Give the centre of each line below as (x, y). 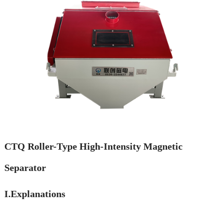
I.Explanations (35, 194)
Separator (25, 168)
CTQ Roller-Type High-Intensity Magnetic (93, 147)
